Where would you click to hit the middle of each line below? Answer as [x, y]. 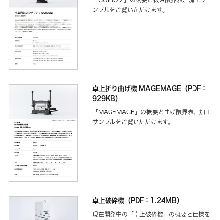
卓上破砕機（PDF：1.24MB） [138, 200]
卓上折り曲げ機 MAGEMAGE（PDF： [150, 88]
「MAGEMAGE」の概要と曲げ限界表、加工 [152, 112]
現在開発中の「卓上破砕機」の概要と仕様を [151, 214]
